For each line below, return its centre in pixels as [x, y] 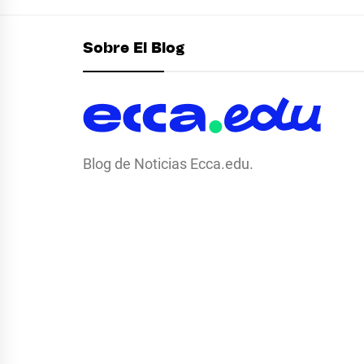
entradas [135, 32]
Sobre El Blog [134, 49]
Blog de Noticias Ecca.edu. [168, 164]
